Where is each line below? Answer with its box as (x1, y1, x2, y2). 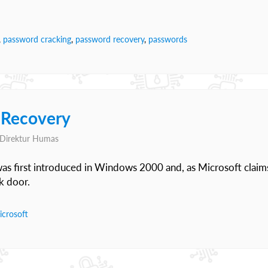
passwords (148, 34, 187, 44)
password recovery (75, 34, 144, 44)
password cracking (3, 34, 71, 44)
